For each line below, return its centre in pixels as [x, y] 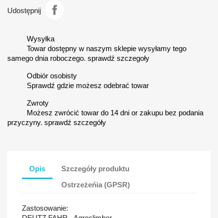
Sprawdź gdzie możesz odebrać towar [88, 85]
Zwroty [38, 103]
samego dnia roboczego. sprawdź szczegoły [78, 58]
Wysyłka [41, 38]
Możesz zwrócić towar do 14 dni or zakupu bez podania [115, 112]
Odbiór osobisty [52, 75]
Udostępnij [24, 11]
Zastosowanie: [46, 208]
